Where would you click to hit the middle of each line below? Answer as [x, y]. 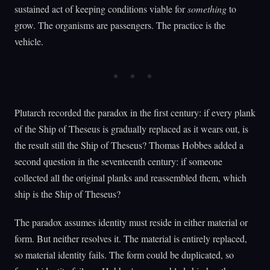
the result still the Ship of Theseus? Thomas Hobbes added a [129, 145]
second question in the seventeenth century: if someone [118, 162]
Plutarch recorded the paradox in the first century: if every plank [135, 113]
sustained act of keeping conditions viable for [101, 9]
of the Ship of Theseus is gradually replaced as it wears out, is [131, 129]
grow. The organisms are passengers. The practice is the [120, 25]
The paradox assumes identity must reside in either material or [131, 222]
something [207, 9]
